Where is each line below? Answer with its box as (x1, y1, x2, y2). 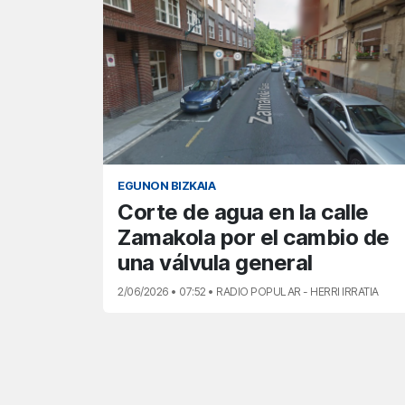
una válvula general (118, 250, 313, 277)
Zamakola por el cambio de (118, 224, 390, 251)
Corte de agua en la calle (118, 199, 369, 226)
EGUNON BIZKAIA (118, 179, 215, 193)
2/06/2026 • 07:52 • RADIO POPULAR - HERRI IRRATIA (118, 285, 379, 299)
